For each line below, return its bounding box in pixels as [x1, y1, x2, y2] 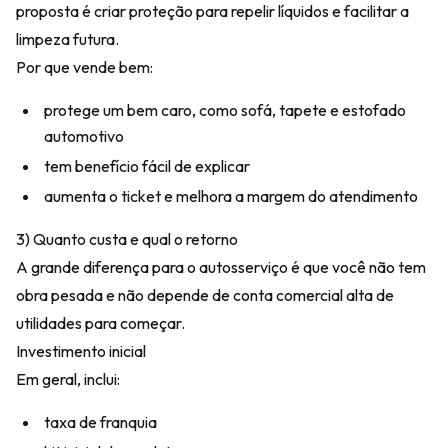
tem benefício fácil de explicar [44, 156, 250, 176]
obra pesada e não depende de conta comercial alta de [16, 285, 394, 305]
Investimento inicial [16, 341, 146, 361]
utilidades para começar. [16, 313, 185, 333]
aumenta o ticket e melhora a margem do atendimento [44, 186, 418, 206]
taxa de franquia [44, 412, 157, 432]
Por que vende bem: [16, 57, 153, 77]
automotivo [44, 126, 124, 146]
